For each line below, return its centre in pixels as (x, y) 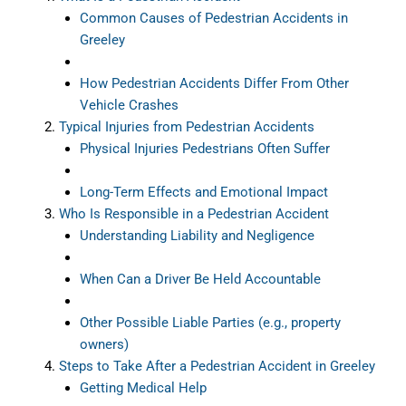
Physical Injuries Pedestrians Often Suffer (204, 148)
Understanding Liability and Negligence (197, 235)
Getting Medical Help (143, 387)
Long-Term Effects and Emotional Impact (203, 192)
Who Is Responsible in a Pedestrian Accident (194, 213)
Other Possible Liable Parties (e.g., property (210, 322)
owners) (104, 344)
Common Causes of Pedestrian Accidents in (213, 18)
